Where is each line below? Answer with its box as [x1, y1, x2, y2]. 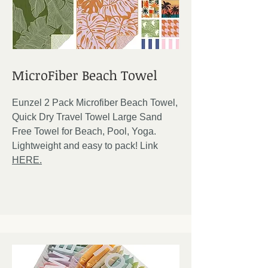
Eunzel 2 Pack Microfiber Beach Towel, [12, 98, 178, 108]
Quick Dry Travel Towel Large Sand [12, 112, 162, 122]
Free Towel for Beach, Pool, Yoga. [12, 126, 156, 136]
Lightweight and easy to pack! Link [12, 141, 158, 151]
